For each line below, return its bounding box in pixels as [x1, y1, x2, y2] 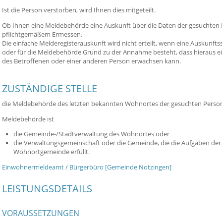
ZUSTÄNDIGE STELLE [2, 82, 97, 96]
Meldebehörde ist [2, 114, 54, 123]
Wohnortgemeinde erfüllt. [13, 148, 90, 157]
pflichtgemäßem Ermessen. [2, 30, 82, 39]
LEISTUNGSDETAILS [2, 181, 92, 195]
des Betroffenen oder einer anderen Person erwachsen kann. [2, 56, 181, 65]
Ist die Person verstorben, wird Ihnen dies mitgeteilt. [2, 6, 156, 15]
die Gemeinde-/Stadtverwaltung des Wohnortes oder [13, 130, 169, 139]
